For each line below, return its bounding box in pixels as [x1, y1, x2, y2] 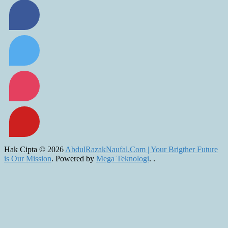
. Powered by [51, 154, 96, 163]
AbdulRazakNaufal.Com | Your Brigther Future [65, 145, 218, 154]
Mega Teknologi [96, 154, 149, 163]
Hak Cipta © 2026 [4, 145, 65, 154]
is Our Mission [4, 154, 51, 163]
